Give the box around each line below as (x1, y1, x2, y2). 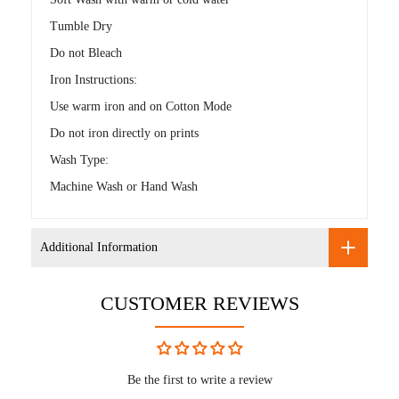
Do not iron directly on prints (50, 126, 199, 140)
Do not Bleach (50, 45, 122, 60)
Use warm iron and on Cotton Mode (50, 99, 232, 113)
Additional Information (40, 240, 158, 254)
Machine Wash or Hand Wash (50, 179, 198, 193)
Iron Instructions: (50, 72, 137, 86)
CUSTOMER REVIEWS (100, 291, 299, 314)
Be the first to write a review (126, 372, 273, 387)
